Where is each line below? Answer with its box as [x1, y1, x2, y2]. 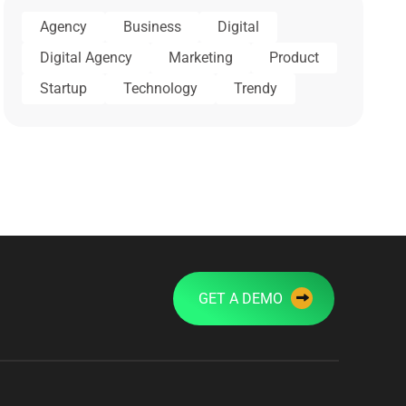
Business [123, 17, 182, 35]
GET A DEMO [198, 289, 287, 307]
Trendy [234, 79, 278, 97]
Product [269, 48, 320, 66]
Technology [123, 79, 198, 97]
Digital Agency [40, 48, 133, 66]
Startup [40, 79, 88, 97]
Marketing [169, 48, 234, 66]
